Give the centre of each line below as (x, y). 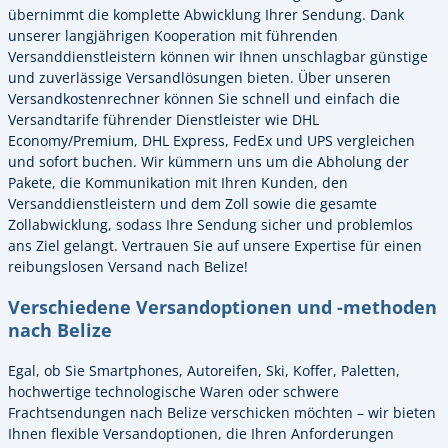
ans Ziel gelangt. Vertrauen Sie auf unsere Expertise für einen (215, 245)
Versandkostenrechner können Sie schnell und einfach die (204, 98)
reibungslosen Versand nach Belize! (128, 266)
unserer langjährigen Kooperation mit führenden (173, 35)
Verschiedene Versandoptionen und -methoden (222, 307)
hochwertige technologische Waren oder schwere (173, 391)
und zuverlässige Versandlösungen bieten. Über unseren (199, 77)
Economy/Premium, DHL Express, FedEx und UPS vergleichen (211, 140)
